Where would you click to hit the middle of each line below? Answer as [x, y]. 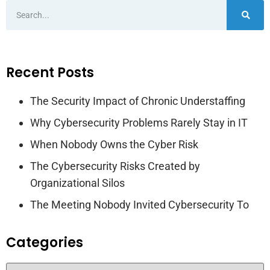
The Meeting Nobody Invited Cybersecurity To [140, 204]
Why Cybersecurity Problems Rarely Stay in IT [139, 122]
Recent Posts [50, 72]
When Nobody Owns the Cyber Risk [114, 144]
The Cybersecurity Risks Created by [115, 166]
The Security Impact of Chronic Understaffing [138, 101]
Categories [45, 242]
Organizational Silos [77, 183]
